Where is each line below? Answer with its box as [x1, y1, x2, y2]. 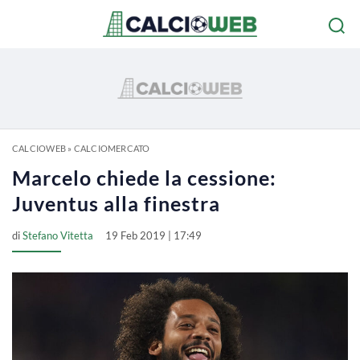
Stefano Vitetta [22, 229, 93, 242]
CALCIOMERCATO [73, 143, 150, 153]
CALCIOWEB [12, 143, 66, 153]
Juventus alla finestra [12, 191, 220, 215]
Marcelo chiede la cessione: [12, 166, 276, 190]
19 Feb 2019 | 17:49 [105, 229, 202, 242]
